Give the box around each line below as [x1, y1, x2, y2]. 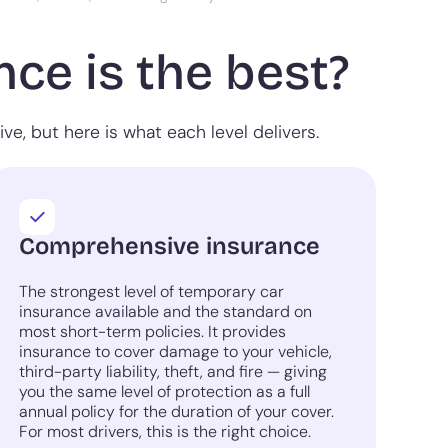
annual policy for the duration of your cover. [18, 401, 334, 423]
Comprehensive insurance [18, 232, 320, 261]
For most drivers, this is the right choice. [18, 421, 311, 443]
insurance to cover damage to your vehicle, [18, 341, 332, 363]
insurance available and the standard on [18, 301, 312, 323]
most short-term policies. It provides [18, 321, 286, 343]
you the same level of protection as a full [18, 381, 310, 403]
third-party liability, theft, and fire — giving [18, 361, 327, 383]
